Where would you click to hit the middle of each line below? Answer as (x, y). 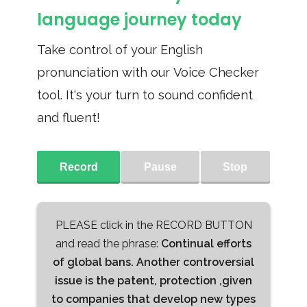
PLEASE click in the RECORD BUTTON (153, 225)
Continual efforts (206, 244)
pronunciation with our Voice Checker (148, 72)
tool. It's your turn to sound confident (145, 95)
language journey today (139, 20)
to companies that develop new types (153, 299)
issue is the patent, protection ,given (153, 281)
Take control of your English (120, 50)
